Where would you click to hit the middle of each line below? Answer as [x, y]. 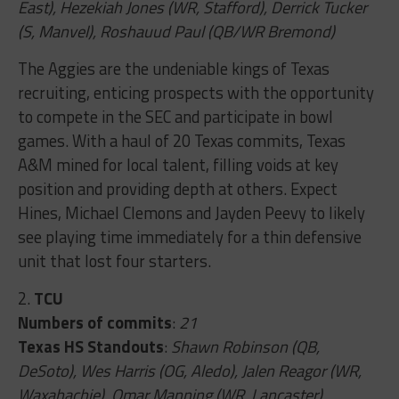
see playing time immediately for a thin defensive [189, 236]
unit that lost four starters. [114, 261]
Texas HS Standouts [90, 346]
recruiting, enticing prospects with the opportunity [195, 92]
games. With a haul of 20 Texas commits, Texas [181, 140]
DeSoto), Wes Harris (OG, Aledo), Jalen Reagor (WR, [189, 370]
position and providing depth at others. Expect [177, 188]
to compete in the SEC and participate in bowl [175, 116]
